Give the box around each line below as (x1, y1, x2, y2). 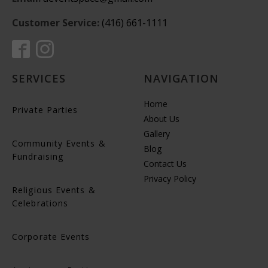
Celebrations (12, 197, 69, 209)
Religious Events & (12, 184, 96, 196)
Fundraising (12, 151, 64, 163)
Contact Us (144, 158, 187, 170)
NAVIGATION (144, 71, 219, 86)
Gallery (144, 128, 170, 140)
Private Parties (12, 104, 78, 116)
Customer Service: (12, 16, 99, 30)
